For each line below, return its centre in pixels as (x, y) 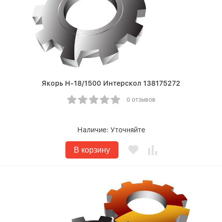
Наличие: (94, 130)
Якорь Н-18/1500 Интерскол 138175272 (111, 83)
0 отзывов (141, 100)
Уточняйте (128, 130)
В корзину (92, 150)
